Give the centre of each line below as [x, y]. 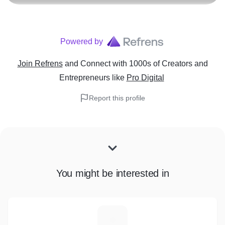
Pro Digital [145, 77]
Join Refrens [40, 63]
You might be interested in [113, 173]
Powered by [81, 41]
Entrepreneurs [84, 77]
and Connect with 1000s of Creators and [136, 63]
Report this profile [117, 98]
